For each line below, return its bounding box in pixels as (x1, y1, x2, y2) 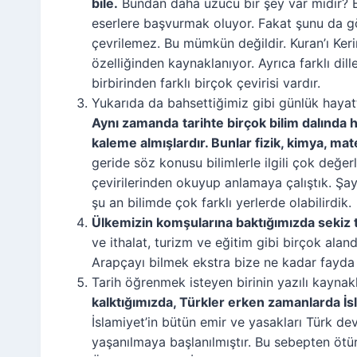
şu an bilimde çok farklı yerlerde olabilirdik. (92, 194, 351, 210)
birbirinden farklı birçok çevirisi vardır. (92, 74, 320, 91)
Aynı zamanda (92, 114, 178, 131)
